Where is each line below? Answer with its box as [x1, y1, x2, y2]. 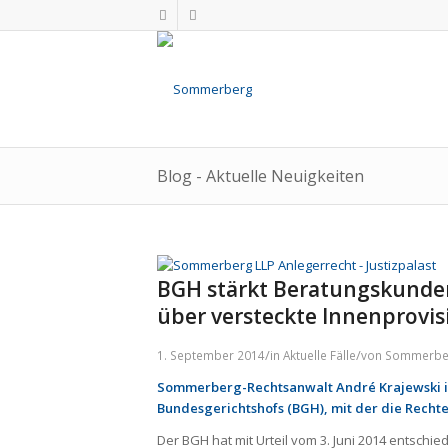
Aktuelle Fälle [283, 347, 356, 363]
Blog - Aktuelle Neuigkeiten [157, 165, 364, 187]
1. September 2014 [157, 347, 265, 363]
